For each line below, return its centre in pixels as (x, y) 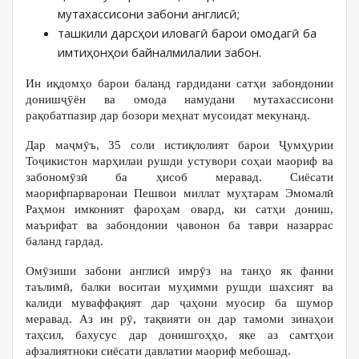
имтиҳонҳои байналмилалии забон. (159, 52)
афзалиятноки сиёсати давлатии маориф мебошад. (158, 351)
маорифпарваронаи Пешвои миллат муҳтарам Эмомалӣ (179, 193)
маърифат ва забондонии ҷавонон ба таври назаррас (179, 225)
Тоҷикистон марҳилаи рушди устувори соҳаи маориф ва (179, 161)
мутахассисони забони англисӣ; (149, 14)
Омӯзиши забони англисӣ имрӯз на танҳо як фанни (179, 271)
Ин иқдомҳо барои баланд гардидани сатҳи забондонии (179, 83)
